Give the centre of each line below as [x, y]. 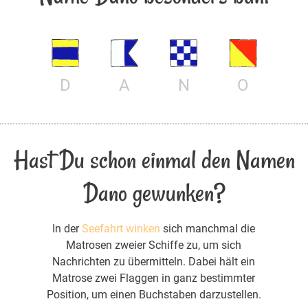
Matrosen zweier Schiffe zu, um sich [154, 245]
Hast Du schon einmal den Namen [154, 160]
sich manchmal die [208, 229]
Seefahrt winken [121, 229]
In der [67, 229]
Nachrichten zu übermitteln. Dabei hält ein [154, 262]
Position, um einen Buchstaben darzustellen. [154, 295]
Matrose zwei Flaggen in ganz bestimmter [154, 278]
